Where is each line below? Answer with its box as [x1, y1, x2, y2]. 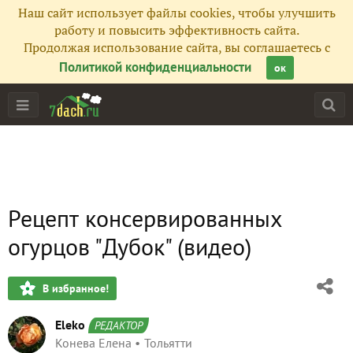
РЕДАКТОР [95, 318, 143, 333]
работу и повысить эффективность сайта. [54, 21, 299, 39]
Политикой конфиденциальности [59, 58, 251, 76]
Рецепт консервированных [8, 203, 282, 233]
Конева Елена [55, 335, 132, 351]
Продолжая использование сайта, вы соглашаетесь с [23, 39, 330, 56]
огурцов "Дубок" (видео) [8, 231, 251, 262]
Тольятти [144, 335, 192, 351]
